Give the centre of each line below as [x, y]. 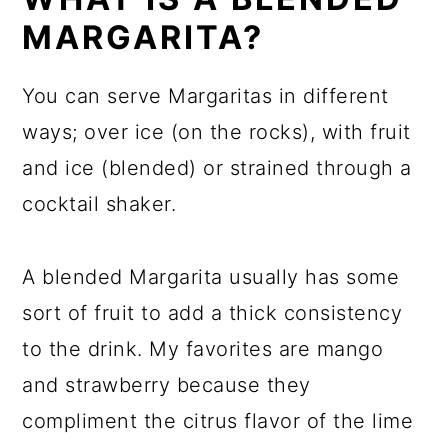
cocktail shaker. [99, 204]
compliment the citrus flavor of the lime [218, 421]
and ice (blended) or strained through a [217, 168]
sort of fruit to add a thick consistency [212, 313]
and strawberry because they [166, 385]
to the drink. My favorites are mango [203, 349]
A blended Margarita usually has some [211, 277]
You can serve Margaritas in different [205, 96]
